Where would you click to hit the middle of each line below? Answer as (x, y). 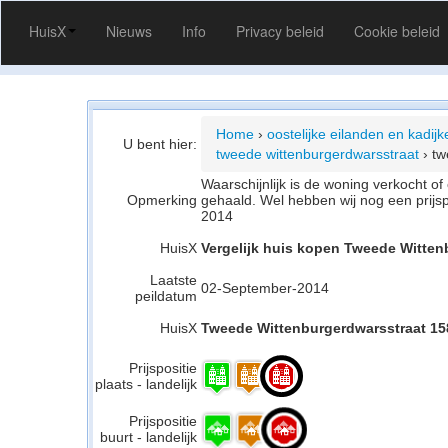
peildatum (166, 296)
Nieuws (129, 31)
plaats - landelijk (146, 384)
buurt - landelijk (148, 437)
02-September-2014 (265, 288)
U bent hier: (160, 144)
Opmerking (162, 200)
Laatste (173, 280)
